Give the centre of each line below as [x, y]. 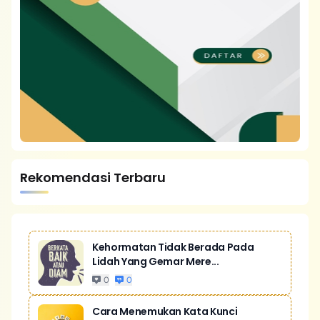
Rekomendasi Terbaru [93, 177]
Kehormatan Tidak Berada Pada [173, 247]
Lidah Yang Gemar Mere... [156, 261]
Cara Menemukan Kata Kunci [165, 311]
